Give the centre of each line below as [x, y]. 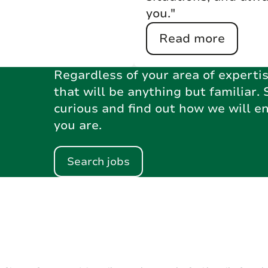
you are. [77, 125]
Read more [192, 38]
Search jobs [98, 161]
